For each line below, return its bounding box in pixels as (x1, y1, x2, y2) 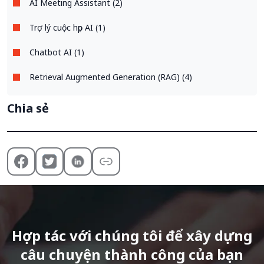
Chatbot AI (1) (29, 46, 84, 58)
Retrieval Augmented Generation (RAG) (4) (29, 71, 192, 82)
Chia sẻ (7, 100, 49, 116)
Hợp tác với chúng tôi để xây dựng (12, 225, 252, 245)
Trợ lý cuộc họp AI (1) (29, 21, 105, 33)
